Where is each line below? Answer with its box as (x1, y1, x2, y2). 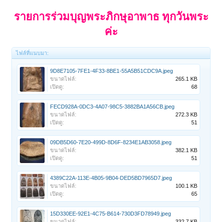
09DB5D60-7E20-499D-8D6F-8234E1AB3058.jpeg (50, 139, 172, 146)
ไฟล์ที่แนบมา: (16, 50, 49, 56)
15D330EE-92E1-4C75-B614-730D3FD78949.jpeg (50, 211, 171, 217)
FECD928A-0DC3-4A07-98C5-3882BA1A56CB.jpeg (50, 104, 175, 110)
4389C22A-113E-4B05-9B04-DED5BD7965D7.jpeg (50, 175, 172, 181)
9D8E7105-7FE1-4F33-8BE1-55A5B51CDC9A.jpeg (50, 68, 173, 74)
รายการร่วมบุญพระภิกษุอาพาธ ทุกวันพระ (13, 10, 209, 23)
